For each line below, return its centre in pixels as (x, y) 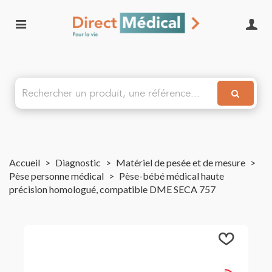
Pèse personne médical (56, 176)
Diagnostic (78, 162)
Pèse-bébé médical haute (172, 176)
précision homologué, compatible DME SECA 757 (112, 189)
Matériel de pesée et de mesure (181, 162)
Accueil (25, 162)
